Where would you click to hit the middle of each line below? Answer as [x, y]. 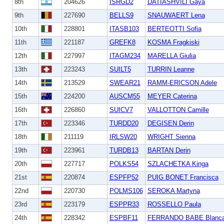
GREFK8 [122, 42]
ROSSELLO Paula [174, 204]
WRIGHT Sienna [171, 136]
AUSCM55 [124, 96]
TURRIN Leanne [171, 69]
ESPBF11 [123, 217]
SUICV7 [121, 109]
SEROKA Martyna [173, 190]
